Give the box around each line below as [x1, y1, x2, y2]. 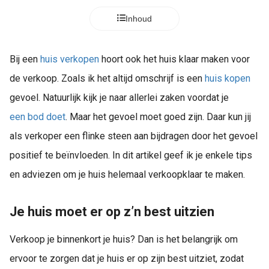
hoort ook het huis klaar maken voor [99, 53, 250, 65]
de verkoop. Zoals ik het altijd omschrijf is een [10, 73, 205, 84]
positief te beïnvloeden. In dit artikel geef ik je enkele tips [10, 150, 252, 161]
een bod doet [10, 111, 65, 122]
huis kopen [205, 73, 250, 84]
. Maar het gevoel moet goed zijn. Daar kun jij [65, 111, 251, 122]
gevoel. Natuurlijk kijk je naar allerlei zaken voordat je [10, 92, 229, 103]
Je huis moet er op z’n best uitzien [10, 204, 214, 219]
